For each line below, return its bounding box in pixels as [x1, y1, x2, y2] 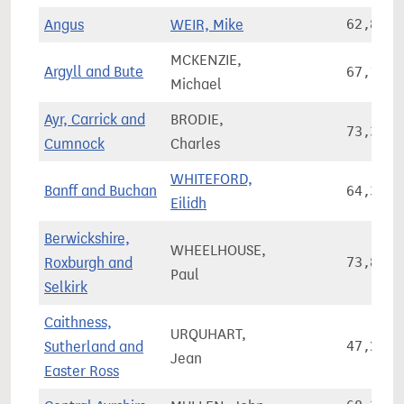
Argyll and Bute [44, 63, 143, 80]
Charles [170, 135, 220, 152]
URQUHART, [170, 326, 246, 343]
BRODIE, [170, 111, 224, 128]
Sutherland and [44, 338, 143, 355]
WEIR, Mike [170, 16, 243, 33]
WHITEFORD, [170, 170, 252, 188]
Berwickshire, [44, 230, 130, 247]
